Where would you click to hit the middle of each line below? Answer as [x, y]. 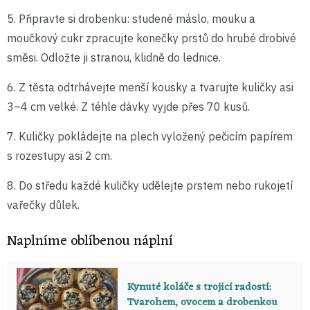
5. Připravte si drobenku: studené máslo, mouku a [131, 18]
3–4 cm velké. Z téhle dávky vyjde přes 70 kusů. [128, 106]
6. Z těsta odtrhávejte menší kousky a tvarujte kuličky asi [150, 87]
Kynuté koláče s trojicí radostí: [199, 287]
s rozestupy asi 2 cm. [60, 155]
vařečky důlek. [43, 204]
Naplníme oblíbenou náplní [90, 241]
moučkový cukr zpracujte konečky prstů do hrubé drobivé [152, 38]
